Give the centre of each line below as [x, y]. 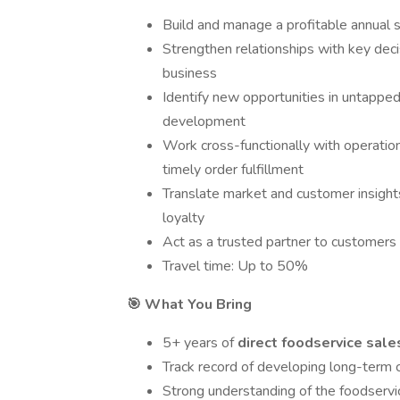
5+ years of [200, 343]
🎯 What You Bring [189, 304]
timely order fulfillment [233, 170]
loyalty [183, 218]
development [204, 121]
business [190, 73]
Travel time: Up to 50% [235, 266]
